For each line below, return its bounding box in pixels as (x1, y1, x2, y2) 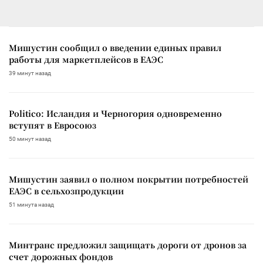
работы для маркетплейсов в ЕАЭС (9, 53, 163, 65)
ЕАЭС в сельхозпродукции (9, 184, 124, 197)
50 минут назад (9, 135, 51, 142)
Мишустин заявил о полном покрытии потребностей (9, 173, 248, 185)
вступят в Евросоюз (9, 119, 96, 131)
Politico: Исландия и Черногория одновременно (9, 107, 222, 119)
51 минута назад (9, 201, 54, 208)
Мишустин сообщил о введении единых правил (9, 41, 221, 53)
